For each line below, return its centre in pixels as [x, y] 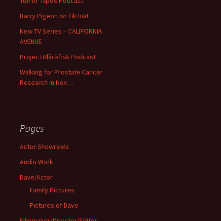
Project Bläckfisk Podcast [58, 57]
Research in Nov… [47, 83]
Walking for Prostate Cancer [61, 72]
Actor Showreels [44, 147]
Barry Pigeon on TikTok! [54, 16]
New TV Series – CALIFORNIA [61, 31]
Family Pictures [52, 190]
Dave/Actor [36, 177]
